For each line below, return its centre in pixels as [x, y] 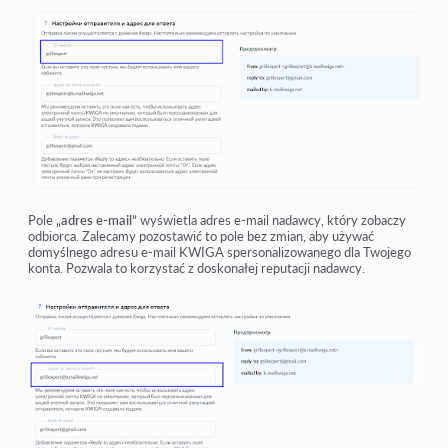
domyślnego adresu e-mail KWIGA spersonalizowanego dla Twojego [219, 252]
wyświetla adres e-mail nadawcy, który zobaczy [271, 220]
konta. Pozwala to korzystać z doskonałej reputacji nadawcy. [196, 268]
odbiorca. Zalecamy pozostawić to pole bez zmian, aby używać [201, 236]
